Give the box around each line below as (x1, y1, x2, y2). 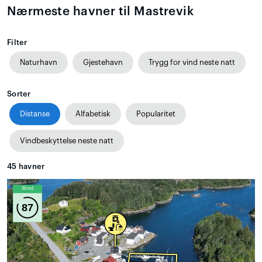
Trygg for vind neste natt (149, 58, 235, 67)
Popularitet (136, 110, 175, 118)
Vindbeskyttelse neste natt (20, 137, 113, 145)
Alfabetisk (75, 110, 111, 118)
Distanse (20, 110, 50, 118)
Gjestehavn (83, 58, 123, 67)
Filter (7, 39, 27, 47)
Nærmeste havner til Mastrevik (7, 5, 194, 18)
